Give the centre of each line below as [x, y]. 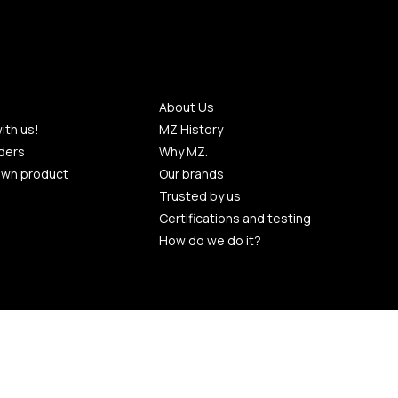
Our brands [192, 174]
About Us [187, 107]
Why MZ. [184, 151]
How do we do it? [211, 240]
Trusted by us [200, 196]
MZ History [191, 129]
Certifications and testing [235, 218]
